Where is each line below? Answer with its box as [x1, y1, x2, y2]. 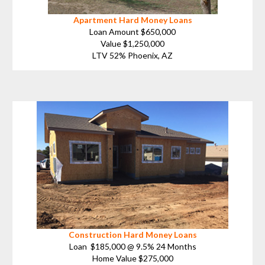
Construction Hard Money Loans [68, 229, 197, 240]
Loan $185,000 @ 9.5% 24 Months [69, 241, 196, 251]
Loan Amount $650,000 [89, 26, 176, 37]
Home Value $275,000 [92, 253, 173, 263]
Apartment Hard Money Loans [73, 14, 192, 25]
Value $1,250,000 [101, 38, 164, 49]
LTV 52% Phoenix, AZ [92, 50, 173, 60]
